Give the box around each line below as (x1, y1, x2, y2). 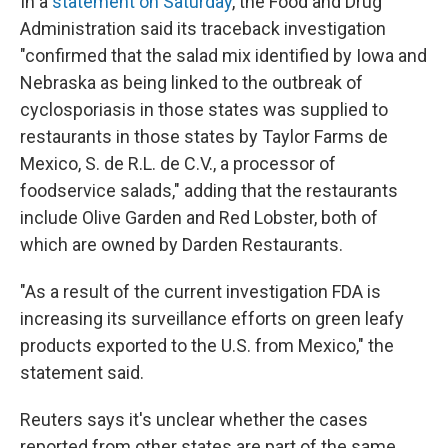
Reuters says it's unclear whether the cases (20, 409, 368, 430)
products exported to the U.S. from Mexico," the (20, 335, 394, 356)
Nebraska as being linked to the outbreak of (20, 72, 363, 93)
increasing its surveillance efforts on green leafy (20, 308, 404, 329)
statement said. (20, 362, 144, 383)
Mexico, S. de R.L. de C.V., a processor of (20, 153, 336, 174)
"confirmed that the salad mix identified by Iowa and (20, 45, 427, 66)
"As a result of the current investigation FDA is (20, 281, 381, 302)
